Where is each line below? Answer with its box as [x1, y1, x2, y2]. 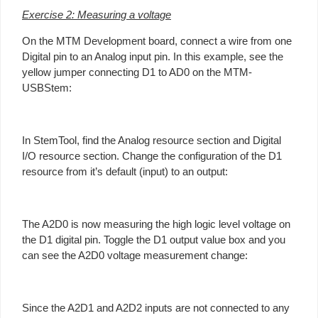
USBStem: [22, 81, 72, 94]
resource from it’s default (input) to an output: [22, 165, 228, 177]
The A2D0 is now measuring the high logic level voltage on [22, 217, 290, 230]
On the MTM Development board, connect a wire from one [22, 34, 292, 47]
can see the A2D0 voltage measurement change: [22, 248, 248, 261]
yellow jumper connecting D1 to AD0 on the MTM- [22, 65, 252, 78]
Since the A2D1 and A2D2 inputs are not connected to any [22, 301, 290, 314]
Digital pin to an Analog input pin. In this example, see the [22, 50, 283, 62]
